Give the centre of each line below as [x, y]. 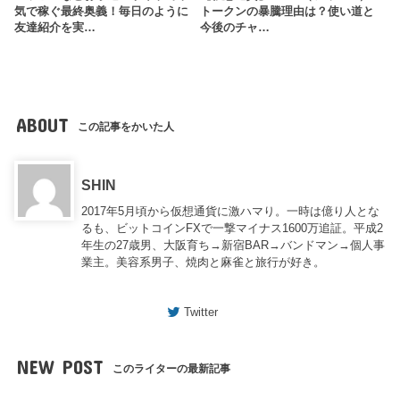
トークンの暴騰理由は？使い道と [287, 11]
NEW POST [59, 366]
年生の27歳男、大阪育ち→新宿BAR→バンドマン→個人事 [233, 246]
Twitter [201, 312]
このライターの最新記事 [172, 368]
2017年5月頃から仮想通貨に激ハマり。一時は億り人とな [231, 212]
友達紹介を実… [55, 27]
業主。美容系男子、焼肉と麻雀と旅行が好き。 [204, 262]
